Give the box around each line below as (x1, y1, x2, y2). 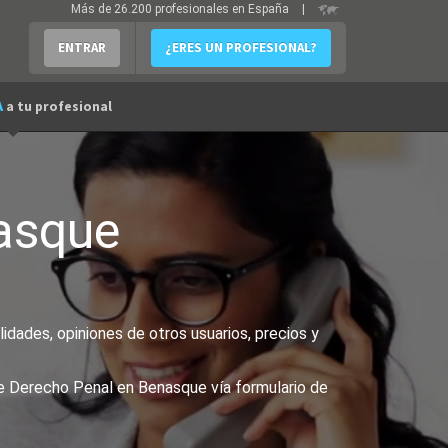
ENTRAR (58, 39, 106, 56)
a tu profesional (6, 98, 112, 115)
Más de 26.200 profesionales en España (71, 2, 292, 17)
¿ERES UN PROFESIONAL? (165, 39, 317, 56)
